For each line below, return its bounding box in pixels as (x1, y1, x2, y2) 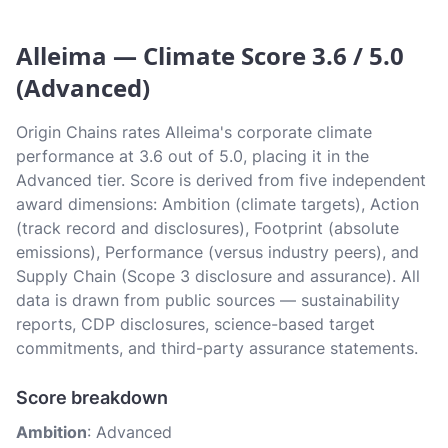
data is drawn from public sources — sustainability (16, 290, 400, 310)
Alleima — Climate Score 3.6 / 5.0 (16, 39, 404, 72)
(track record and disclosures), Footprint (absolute (16, 218, 399, 238)
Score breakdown (16, 387, 168, 408)
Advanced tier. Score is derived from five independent (16, 170, 426, 190)
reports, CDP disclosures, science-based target (16, 314, 375, 334)
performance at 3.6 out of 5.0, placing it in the (16, 146, 369, 166)
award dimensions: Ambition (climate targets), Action (16, 194, 419, 214)
